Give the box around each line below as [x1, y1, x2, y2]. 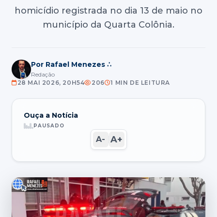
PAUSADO [33, 123, 64, 129]
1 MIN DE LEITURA [110, 79, 170, 86]
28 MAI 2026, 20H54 [17, 79, 85, 86]
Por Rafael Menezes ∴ [31, 60, 111, 69]
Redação [31, 71, 55, 78]
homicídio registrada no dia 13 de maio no [15, 5, 202, 16]
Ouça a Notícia [24, 111, 78, 120]
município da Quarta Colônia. [43, 19, 174, 30]
